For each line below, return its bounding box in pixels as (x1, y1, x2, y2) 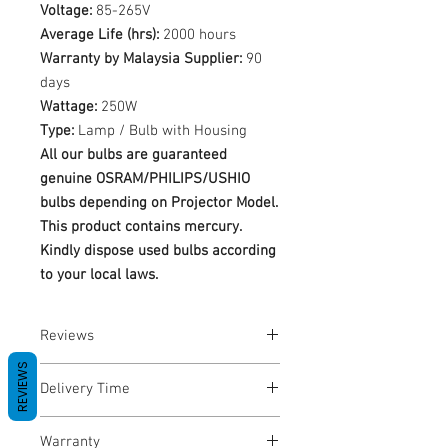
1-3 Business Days (40, 418, 149, 435)
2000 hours (159, 26, 236, 44)
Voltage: (40, 2, 92, 20)
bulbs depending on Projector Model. (40, 194, 278, 212)
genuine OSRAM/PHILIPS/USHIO (40, 170, 250, 188)
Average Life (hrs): (40, 26, 159, 44)
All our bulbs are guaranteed (40, 146, 227, 164)
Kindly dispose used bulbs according (40, 242, 276, 260)
